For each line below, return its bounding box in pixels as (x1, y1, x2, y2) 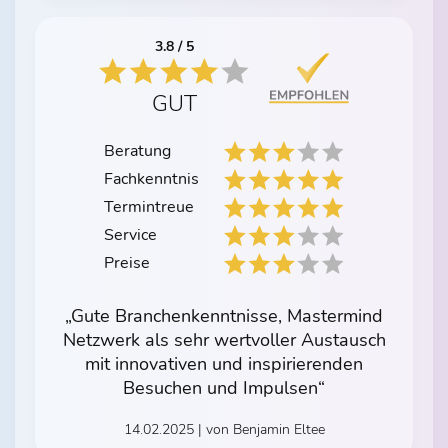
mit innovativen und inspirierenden (85, 352, 363, 377)
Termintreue (104, 196, 194, 219)
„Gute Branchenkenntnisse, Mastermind (65, 304, 383, 329)
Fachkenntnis (104, 168, 199, 191)
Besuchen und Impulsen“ (123, 376, 325, 401)
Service (104, 224, 157, 247)
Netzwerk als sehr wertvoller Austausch (62, 328, 386, 353)
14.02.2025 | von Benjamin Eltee (123, 420, 325, 440)
